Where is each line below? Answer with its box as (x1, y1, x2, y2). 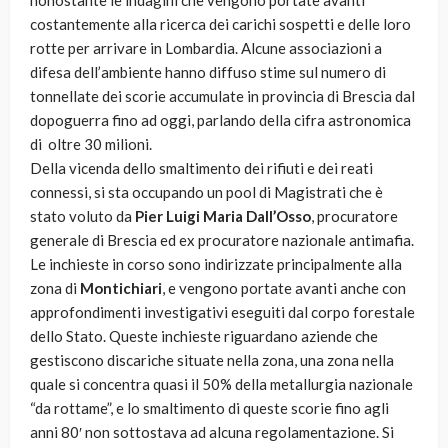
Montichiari (80, 279, 162, 298)
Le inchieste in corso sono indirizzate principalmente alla (30, 255, 402, 274)
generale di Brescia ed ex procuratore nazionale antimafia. (30, 231, 414, 250)
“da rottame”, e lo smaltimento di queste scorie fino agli (30, 399, 389, 418)
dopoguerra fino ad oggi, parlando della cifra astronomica (30, 111, 411, 130)
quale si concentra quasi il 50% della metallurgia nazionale (30, 375, 413, 394)
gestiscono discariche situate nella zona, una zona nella (30, 351, 394, 370)
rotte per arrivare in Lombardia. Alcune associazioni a (30, 39, 382, 58)
